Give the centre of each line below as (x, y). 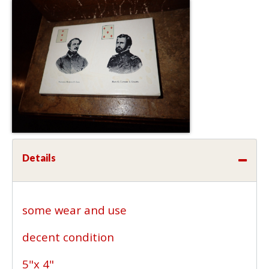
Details (39, 157)
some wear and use (76, 210)
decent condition (70, 237)
